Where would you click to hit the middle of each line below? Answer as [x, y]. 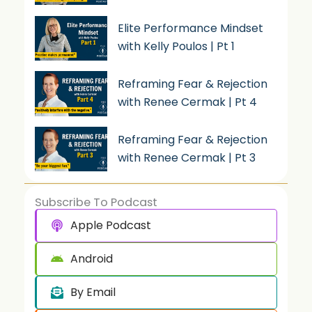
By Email [93, 292]
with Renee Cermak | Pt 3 [187, 157]
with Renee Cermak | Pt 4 [188, 102]
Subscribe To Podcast [96, 203]
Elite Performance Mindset [191, 29]
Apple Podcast [110, 226]
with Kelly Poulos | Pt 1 [177, 47]
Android [91, 259]
